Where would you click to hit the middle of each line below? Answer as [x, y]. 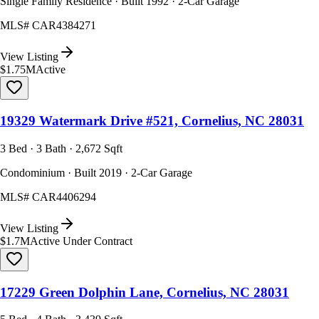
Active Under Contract [81, 241]
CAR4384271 [64, 26]
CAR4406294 [64, 197]
